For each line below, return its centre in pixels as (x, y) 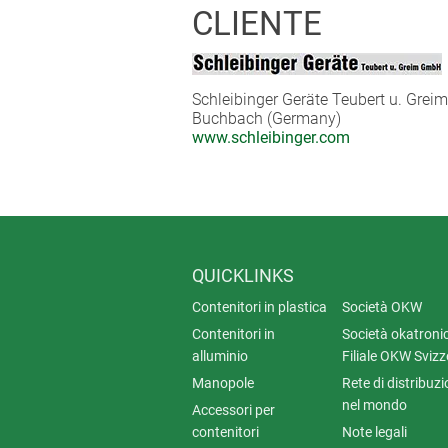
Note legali (374, 431)
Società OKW (382, 306)
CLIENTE (257, 23)
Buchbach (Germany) (266, 118)
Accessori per (233, 409)
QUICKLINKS (243, 275)
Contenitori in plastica (259, 306)
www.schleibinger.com (271, 137)
